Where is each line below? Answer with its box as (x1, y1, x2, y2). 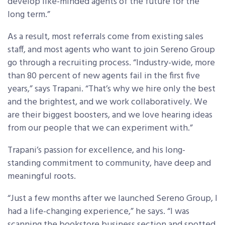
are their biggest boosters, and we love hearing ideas (8, 108, 212, 123)
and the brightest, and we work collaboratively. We (8, 95, 207, 110)
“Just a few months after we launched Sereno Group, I (8, 191, 217, 206)
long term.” (8, 8, 50, 23)
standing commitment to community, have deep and (8, 156, 211, 171)
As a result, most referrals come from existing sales (8, 30, 203, 45)
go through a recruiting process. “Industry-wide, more (8, 56, 215, 71)
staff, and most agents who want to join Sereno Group (8, 43, 215, 58)
